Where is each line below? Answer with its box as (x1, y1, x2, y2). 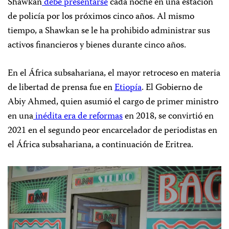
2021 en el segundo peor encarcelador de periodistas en (8, 123, 217, 139)
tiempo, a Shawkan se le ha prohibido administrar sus (8, 24, 210, 39)
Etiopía (114, 80, 142, 96)
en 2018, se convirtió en (123, 109, 214, 125)
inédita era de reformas (35, 109, 123, 125)
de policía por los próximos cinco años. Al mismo (8, 9, 194, 25)
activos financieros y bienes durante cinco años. (8, 38, 186, 54)
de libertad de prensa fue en (8, 80, 114, 96)
